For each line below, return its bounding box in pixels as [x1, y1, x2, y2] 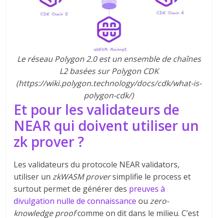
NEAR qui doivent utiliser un [14, 116, 200, 135]
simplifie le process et [110, 171, 191, 182]
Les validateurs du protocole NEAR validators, [14, 159, 180, 170]
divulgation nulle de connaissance [14, 195, 137, 206]
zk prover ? [14, 132, 85, 151]
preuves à [129, 183, 165, 194]
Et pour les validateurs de [14, 100, 180, 119]
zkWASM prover [53, 171, 111, 182]
